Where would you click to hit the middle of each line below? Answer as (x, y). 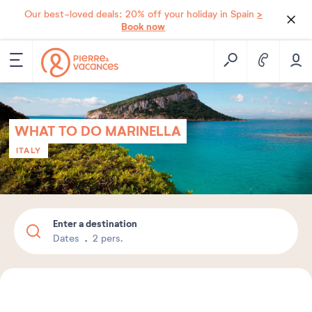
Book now (143, 26)
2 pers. (108, 239)
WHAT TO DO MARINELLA (98, 131)
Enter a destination (95, 224)
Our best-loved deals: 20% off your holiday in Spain (140, 14)
